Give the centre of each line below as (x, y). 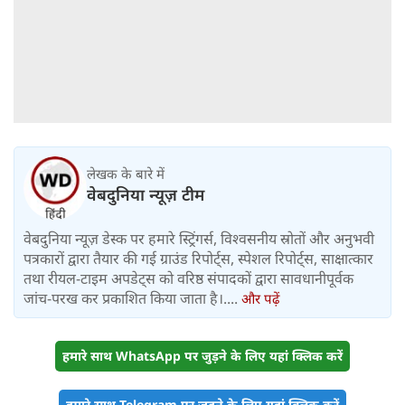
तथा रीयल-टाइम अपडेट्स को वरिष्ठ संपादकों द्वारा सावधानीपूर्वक (188, 279)
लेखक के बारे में (126, 173)
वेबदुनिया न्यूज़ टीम (146, 194)
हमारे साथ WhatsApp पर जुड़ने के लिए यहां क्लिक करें (202, 356)
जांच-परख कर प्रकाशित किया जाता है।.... (132, 299)
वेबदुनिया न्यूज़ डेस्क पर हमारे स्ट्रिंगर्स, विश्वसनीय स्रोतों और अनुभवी (199, 239)
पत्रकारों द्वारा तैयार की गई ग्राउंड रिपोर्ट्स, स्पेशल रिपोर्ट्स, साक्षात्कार (198, 259)
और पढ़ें (260, 299)
